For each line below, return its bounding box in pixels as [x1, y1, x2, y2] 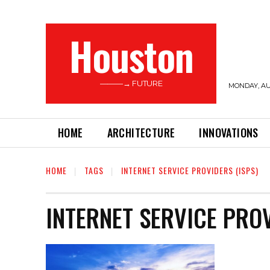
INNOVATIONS [199, 125, 259, 140]
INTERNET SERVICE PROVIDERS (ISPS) [121, 164, 259, 177]
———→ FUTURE [99, 78, 163, 88]
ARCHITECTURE [107, 125, 175, 140]
